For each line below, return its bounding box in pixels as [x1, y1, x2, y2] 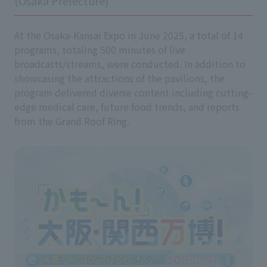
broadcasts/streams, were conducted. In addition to [14, 57, 246, 71]
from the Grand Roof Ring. [14, 114, 129, 128]
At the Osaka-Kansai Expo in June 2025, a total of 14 [14, 28, 243, 42]
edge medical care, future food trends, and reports [14, 100, 240, 114]
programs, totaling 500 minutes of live [14, 42, 185, 57]
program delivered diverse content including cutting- [14, 85, 252, 100]
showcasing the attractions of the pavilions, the [14, 71, 225, 85]
